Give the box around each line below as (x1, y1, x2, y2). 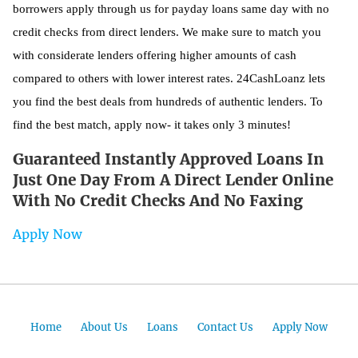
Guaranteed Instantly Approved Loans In (13, 149, 324, 169)
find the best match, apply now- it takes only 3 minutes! (13, 117, 291, 131)
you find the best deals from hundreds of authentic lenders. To (13, 94, 323, 108)
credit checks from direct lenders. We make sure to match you (13, 25, 321, 38)
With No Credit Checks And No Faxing (13, 190, 303, 210)
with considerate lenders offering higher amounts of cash (13, 48, 296, 62)
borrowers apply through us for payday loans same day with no (13, 2, 329, 15)
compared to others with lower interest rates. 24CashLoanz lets (13, 71, 325, 85)
